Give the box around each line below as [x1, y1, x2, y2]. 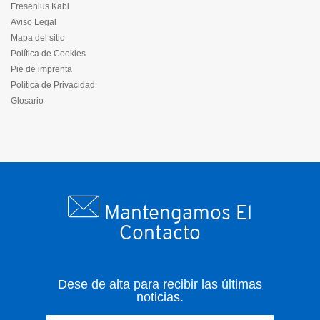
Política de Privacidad [11, 79, 95, 90]
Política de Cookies [11, 48, 86, 59]
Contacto [119, 220, 201, 244]
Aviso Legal [11, 16, 56, 27]
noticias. [136, 289, 184, 304]
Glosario [11, 95, 44, 106]
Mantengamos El [99, 200, 252, 224]
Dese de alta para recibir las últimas [58, 276, 262, 291]
